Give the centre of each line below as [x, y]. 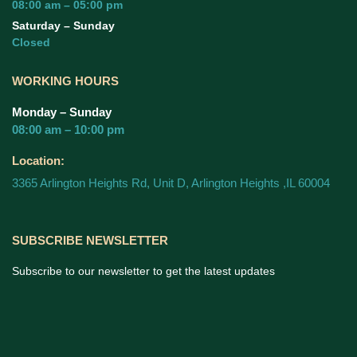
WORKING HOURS [65, 81]
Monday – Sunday [62, 112]
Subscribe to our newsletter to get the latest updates [143, 271]
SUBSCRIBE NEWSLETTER [90, 241]
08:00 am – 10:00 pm [68, 130]
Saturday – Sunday [63, 26]
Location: [38, 161]
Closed [31, 43]
